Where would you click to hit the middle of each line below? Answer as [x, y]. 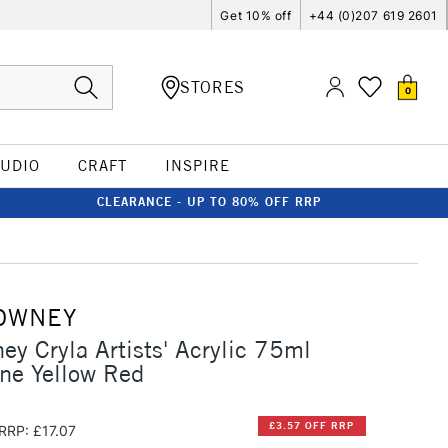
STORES [212, 86]
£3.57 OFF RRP [312, 426]
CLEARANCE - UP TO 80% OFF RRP [209, 201]
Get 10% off [256, 15]
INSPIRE [197, 165]
